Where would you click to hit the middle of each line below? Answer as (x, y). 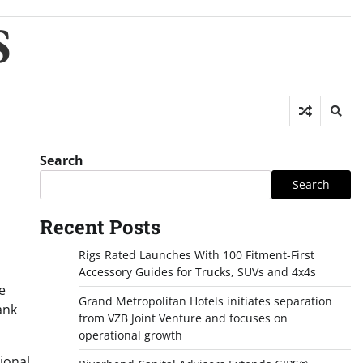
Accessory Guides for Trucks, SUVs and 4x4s (197, 272)
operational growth (130, 335)
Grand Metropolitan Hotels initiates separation (205, 301)
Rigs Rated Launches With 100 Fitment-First (196, 255)
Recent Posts (100, 227)
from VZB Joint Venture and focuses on (183, 318)
